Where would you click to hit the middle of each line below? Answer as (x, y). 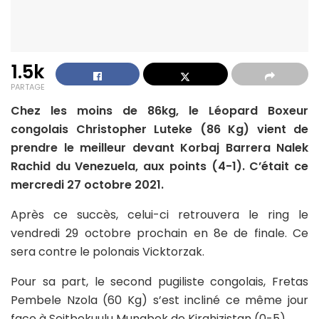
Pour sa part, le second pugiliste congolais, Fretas (159, 282)
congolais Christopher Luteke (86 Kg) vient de (159, 130)
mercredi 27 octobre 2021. (87, 185)
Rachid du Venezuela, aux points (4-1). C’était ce (159, 167)
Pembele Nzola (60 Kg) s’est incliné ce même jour (159, 300)
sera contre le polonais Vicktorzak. (108, 252)
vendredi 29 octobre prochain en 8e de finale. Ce (159, 234)
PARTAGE (28, 87)
